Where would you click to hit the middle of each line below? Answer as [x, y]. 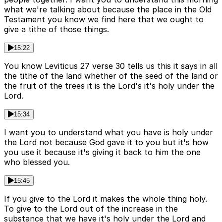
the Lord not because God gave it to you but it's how [106, 142]
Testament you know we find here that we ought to [104, 19]
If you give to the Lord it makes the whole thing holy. [106, 198]
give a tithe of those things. [56, 29]
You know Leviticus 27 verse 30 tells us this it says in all [111, 66]
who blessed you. [37, 162]
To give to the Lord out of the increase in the [91, 208]
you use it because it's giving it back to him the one [102, 152]
